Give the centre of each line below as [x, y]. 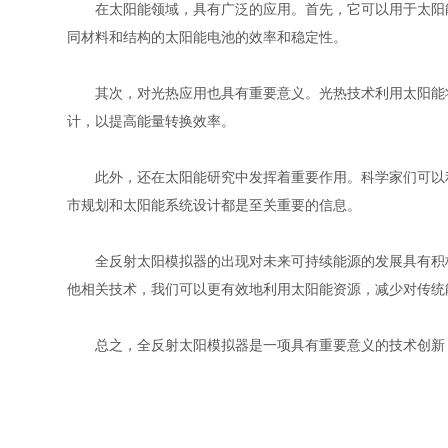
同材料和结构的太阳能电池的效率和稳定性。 [207, 37]
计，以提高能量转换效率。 [151, 121]
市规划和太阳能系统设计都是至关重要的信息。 [214, 205]
